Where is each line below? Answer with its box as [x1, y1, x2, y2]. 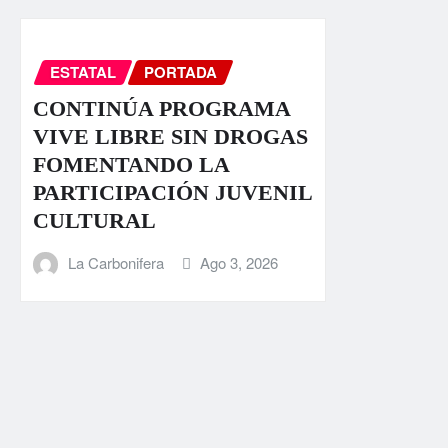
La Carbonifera [67, 251, 164, 273]
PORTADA [144, 61, 217, 83]
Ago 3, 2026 [200, 251, 279, 273]
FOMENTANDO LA [33, 151, 229, 177]
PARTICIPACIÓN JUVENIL [33, 179, 312, 205]
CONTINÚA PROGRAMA [33, 95, 290, 121]
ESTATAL [50, 61, 116, 83]
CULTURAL [33, 207, 156, 233]
